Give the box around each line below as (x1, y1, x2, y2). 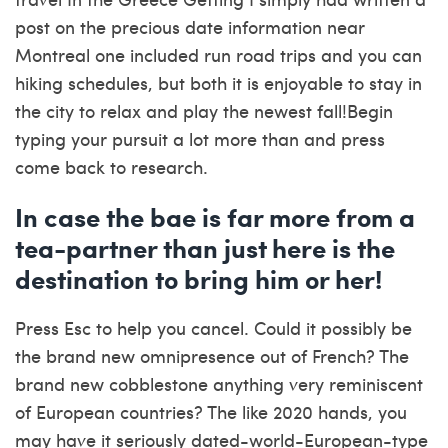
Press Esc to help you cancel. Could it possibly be (15, 315, 412, 340)
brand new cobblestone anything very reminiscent (15, 371, 423, 396)
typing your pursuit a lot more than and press (15, 126, 385, 151)
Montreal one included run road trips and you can (15, 42, 422, 67)
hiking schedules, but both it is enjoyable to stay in (15, 70, 422, 95)
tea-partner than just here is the (15, 229, 395, 266)
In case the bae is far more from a (15, 198, 415, 235)
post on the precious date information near (15, 14, 365, 39)
